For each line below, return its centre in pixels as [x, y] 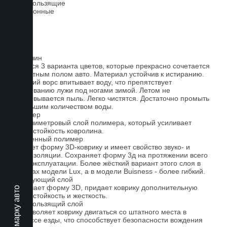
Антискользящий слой [47, 204]
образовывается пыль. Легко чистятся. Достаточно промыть [110, 98]
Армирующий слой [42, 179]
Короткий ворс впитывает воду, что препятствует [91, 82]
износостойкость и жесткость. [59, 196]
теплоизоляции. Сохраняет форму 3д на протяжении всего [109, 155]
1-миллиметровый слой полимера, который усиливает [101, 123]
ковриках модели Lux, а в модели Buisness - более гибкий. [108, 171]
